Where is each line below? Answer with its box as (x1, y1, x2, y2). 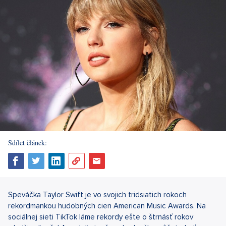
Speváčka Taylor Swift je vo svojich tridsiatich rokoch (8, 190, 187, 199)
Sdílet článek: (8, 137, 47, 147)
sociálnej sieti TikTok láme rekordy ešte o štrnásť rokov (8, 212, 193, 221)
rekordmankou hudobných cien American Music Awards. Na (8, 201, 206, 210)
